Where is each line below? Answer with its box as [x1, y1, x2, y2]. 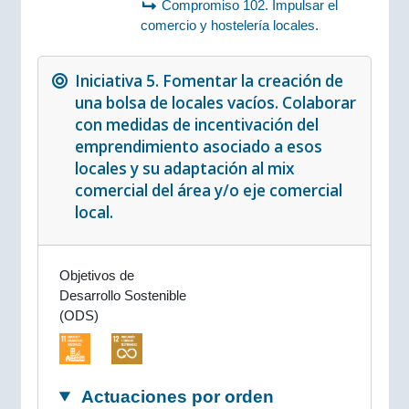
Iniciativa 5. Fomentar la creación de [74, 70, 343, 92]
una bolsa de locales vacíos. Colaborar [74, 92, 356, 114]
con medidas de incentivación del [74, 114, 319, 136]
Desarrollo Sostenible [58, 288, 186, 304]
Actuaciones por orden [77, 386, 274, 406]
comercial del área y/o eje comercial [74, 180, 342, 202]
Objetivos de [58, 267, 134, 284]
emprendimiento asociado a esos [74, 136, 322, 158]
